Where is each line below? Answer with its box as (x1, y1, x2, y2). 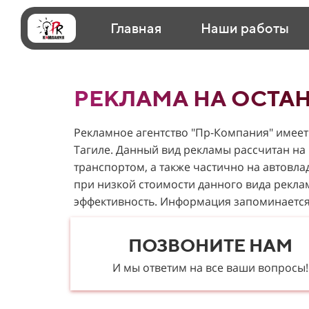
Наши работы (200, 20, 289, 36)
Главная (110, 20, 161, 36)
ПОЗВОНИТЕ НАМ (128, 235, 292, 256)
